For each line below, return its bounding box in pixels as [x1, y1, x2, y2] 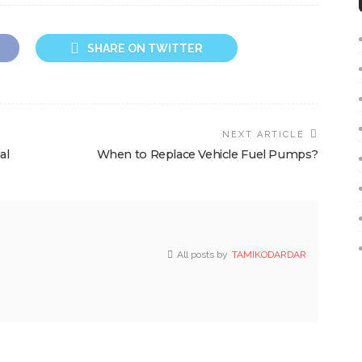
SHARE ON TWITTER [87, 42, 203, 56]
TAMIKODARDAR [232, 249, 306, 261]
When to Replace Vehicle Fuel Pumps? [96, 147, 318, 162]
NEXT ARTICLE [222, 129, 305, 141]
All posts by [177, 249, 228, 261]
